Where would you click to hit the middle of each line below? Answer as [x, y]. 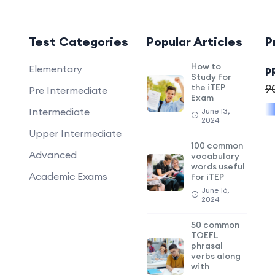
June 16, [215, 190]
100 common [217, 145]
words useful [218, 166]
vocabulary [215, 156]
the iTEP [208, 87]
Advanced [52, 155]
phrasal [207, 246]
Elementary [55, 69]
